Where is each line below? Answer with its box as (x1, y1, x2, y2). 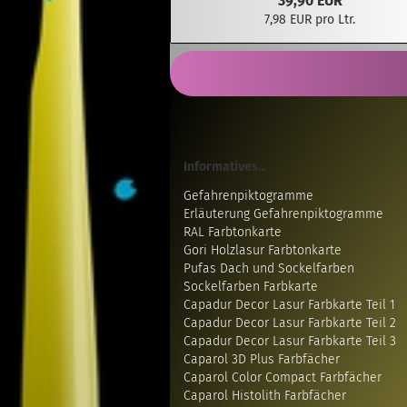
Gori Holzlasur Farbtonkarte (184, 243, 342, 258)
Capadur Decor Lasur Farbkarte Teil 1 (184, 297, 395, 313)
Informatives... (184, 159, 266, 174)
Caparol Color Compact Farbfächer (184, 370, 382, 385)
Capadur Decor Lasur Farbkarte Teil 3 (184, 333, 396, 349)
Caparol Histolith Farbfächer (184, 388, 346, 403)
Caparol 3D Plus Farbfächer (184, 352, 340, 367)
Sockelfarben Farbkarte (184, 279, 318, 294)
